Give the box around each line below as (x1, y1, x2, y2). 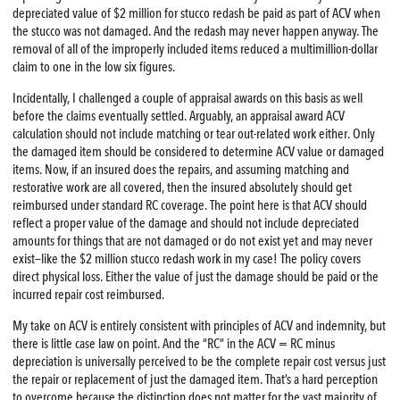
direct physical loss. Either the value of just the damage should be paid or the (12, 269, 379, 286)
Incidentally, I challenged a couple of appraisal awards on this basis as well (12, 90, 362, 107)
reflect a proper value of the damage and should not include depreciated (12, 215, 359, 232)
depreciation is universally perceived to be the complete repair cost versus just (12, 354, 386, 371)
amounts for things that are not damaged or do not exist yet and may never (12, 233, 372, 250)
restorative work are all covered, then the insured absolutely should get (12, 179, 352, 196)
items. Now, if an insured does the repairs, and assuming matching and (12, 162, 349, 179)
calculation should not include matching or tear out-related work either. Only (12, 126, 375, 143)
